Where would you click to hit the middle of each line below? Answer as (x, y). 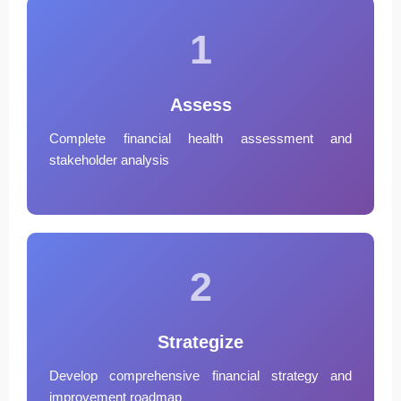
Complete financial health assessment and (200, 138)
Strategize (200, 341)
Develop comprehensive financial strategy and (200, 375)
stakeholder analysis (109, 159)
